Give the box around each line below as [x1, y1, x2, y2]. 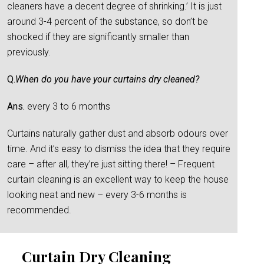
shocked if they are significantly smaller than [7, 31, 189, 42]
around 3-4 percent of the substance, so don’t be [7, 16, 208, 27]
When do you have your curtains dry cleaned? [15, 74, 199, 85]
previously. [7, 47, 51, 58]
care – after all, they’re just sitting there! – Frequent [7, 159, 214, 170]
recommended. [7, 204, 71, 216]
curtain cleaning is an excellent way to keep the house [7, 174, 229, 185]
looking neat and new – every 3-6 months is [7, 189, 187, 200]
